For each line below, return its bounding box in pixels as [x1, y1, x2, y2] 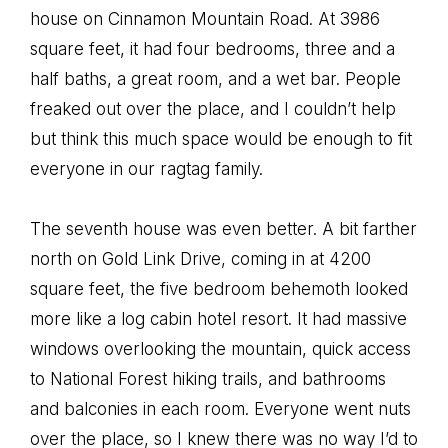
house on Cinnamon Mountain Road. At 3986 [30, 9, 380, 29]
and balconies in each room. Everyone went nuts [30, 399, 411, 419]
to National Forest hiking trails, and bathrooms [30, 369, 386, 389]
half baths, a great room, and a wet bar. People [30, 69, 401, 89]
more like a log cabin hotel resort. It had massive [30, 309, 407, 329]
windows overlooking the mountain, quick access [30, 339, 411, 359]
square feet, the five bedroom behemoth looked [30, 279, 408, 299]
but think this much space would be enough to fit [30, 129, 412, 149]
